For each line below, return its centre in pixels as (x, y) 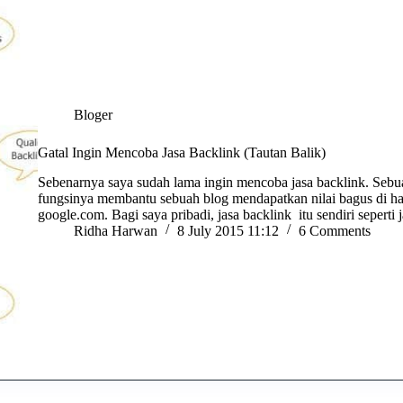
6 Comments (335, 231)
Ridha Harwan (116, 231)
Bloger (94, 115)
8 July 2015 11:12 (228, 231)
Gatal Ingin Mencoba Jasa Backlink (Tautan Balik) (182, 153)
